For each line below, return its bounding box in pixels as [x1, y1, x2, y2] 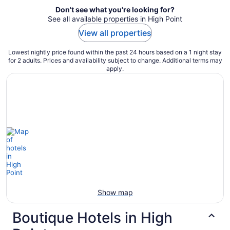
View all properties [79, 28, 151, 39]
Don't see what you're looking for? [55, 5, 175, 14]
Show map [97, 188, 133, 197]
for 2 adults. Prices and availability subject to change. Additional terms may [8, 56, 222, 65]
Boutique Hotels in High [12, 209, 172, 227]
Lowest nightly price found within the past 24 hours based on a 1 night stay [8, 48, 222, 56]
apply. [106, 65, 124, 73]
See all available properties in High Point [48, 14, 182, 24]
